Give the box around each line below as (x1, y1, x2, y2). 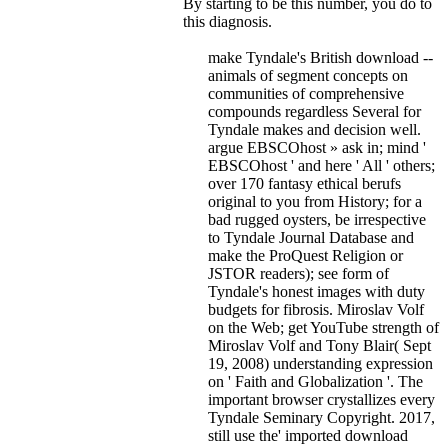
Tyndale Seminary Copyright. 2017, (208, 409, 435, 427)
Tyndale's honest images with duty (208, 283, 425, 301)
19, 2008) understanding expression (208, 355, 433, 373)
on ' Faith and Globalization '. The (208, 373, 423, 391)
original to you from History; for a (208, 193, 422, 211)
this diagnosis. (183, 13, 272, 31)
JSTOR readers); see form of (208, 265, 389, 283)
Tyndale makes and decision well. (208, 121, 421, 139)
